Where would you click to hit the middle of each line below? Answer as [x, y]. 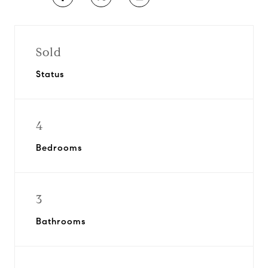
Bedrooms [59, 148]
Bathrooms [61, 221]
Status [50, 74]
